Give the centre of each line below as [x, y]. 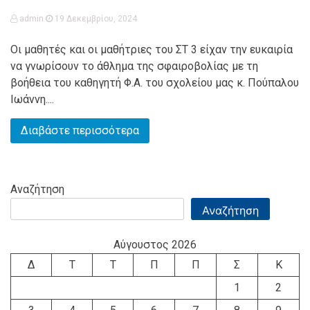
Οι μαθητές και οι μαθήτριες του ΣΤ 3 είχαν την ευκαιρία [152, 49]
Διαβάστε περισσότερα [80, 130]
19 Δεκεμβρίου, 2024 [95, 19]
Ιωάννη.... [32, 99]
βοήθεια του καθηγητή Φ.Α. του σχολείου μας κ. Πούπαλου [155, 83]
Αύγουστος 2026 [155, 244]
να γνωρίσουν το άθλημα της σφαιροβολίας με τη [134, 66]
